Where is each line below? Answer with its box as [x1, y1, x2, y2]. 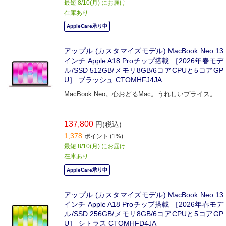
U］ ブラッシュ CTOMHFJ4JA [64, 75, 162, 84]
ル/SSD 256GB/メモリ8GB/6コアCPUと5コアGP [64, 209, 223, 218]
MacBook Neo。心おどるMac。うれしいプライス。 [64, 90, 216, 98]
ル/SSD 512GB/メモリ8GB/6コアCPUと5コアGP [64, 66, 223, 74]
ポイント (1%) [84, 132, 123, 140]
